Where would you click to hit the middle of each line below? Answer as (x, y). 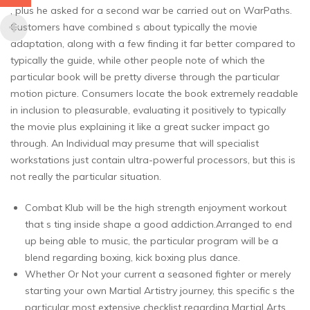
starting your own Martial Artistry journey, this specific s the (160, 291)
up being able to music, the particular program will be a (152, 241)
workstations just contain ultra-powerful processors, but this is (153, 160)
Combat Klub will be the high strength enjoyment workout (156, 208)
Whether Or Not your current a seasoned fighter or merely (158, 274)
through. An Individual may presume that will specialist (135, 144)
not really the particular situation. (86, 177)
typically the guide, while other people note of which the (138, 61)
